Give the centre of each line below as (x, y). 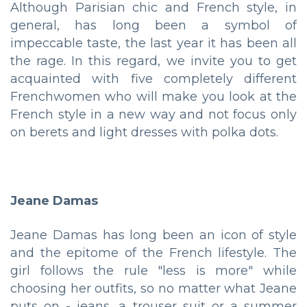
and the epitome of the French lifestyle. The (153, 253)
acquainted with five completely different (153, 79)
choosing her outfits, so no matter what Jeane (153, 289)
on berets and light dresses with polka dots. (144, 133)
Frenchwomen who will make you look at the (153, 97)
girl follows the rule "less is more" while (153, 271)
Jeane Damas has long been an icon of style (153, 235)
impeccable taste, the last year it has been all (153, 44)
